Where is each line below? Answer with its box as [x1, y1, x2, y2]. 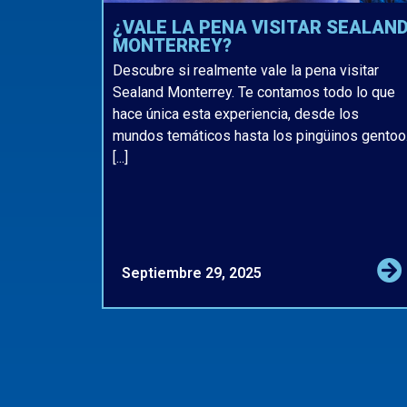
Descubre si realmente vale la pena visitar [113, 62, 379, 80]
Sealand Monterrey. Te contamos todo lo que [113, 84, 395, 102]
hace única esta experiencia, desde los [113, 105, 359, 124]
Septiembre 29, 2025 [122, 264, 262, 283]
